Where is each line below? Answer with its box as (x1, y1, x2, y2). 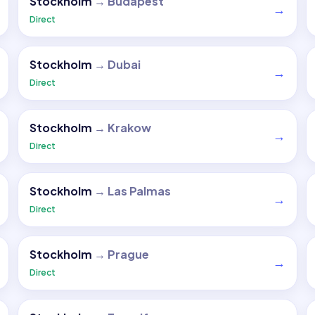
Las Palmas (108, 184, 172, 198)
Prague (108, 247, 150, 262)
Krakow (108, 120, 152, 135)
